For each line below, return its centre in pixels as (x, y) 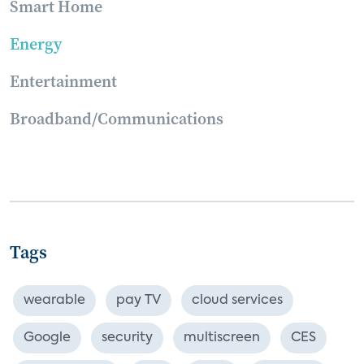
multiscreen (222, 338)
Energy (36, 43)
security (127, 338)
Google (47, 338)
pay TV (139, 300)
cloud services (237, 300)
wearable (54, 300)
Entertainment (63, 81)
